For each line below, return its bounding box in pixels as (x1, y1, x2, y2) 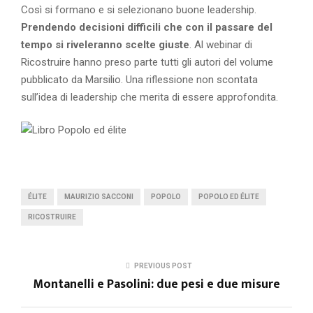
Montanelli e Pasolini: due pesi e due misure (33, 273, 280, 295)
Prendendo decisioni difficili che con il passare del (21, 20, 272, 34)
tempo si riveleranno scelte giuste (21, 38, 189, 51)
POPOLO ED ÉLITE (198, 192, 259, 201)
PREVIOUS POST (133, 261, 192, 270)
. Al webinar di (189, 38, 252, 51)
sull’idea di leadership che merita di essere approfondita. (21, 90, 278, 103)
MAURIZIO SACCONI (64, 192, 133, 201)
